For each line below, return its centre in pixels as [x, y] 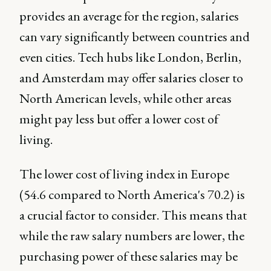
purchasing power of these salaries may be [129, 256]
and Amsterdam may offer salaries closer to [131, 77]
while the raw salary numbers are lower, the [132, 235]
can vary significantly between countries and [135, 36]
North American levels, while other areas [126, 98]
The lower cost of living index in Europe [124, 174]
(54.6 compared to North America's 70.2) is [132, 194]
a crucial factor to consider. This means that [133, 215]
